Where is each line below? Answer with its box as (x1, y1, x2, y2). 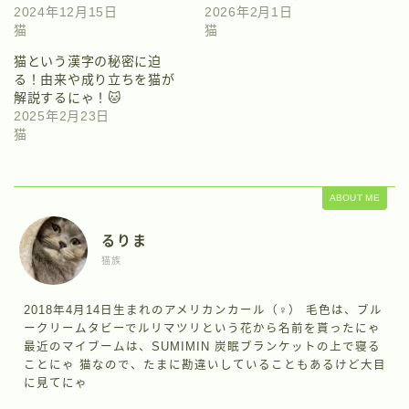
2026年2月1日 (204, 4, 293, 19)
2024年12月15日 (14, 4, 118, 19)
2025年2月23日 (14, 108, 110, 123)
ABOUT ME (329, 192, 380, 203)
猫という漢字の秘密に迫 (14, 53, 162, 68)
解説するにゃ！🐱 (14, 89, 122, 105)
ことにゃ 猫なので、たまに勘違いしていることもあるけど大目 (23, 358, 386, 372)
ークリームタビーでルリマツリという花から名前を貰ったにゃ (23, 321, 381, 335)
